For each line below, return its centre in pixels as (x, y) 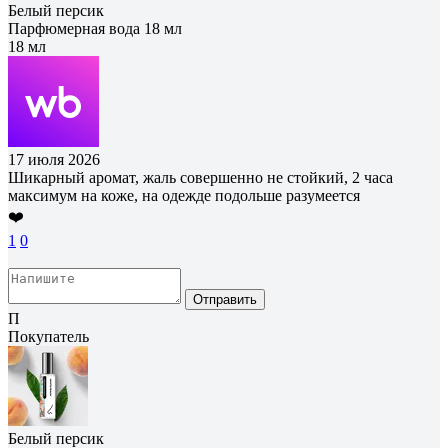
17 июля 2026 (54, 159)
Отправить (225, 299)
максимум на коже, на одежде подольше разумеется (184, 195)
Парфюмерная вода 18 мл (95, 28)
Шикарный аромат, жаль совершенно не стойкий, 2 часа (200, 177)
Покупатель (48, 336)
